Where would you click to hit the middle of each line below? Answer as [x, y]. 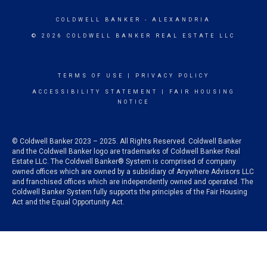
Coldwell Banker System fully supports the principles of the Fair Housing [130, 192]
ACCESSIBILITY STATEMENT [95, 92]
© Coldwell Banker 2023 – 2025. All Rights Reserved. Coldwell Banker [127, 141]
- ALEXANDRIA [176, 20]
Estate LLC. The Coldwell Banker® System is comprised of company [124, 162]
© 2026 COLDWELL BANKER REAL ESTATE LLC [133, 36]
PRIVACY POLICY [172, 76]
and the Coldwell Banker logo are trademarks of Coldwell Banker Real [126, 151]
